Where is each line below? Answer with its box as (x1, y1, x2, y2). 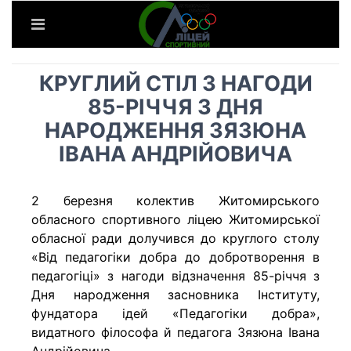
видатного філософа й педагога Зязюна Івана (31, 324, 320, 340)
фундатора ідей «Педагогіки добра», (31, 306, 320, 321)
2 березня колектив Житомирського (31, 193, 320, 208)
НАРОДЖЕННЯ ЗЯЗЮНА (45, 118, 306, 143)
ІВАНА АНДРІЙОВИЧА (59, 141, 292, 167)
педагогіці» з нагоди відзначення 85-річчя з (31, 268, 320, 284)
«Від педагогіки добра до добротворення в (31, 249, 320, 265)
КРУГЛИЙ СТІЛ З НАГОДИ (38, 71, 313, 96)
